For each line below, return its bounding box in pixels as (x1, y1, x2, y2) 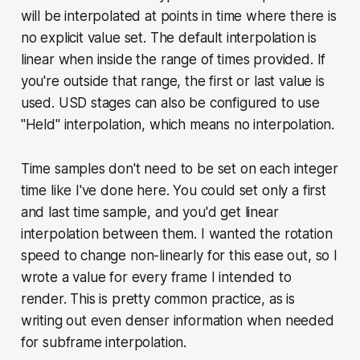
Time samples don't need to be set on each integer (20, 161, 338, 178)
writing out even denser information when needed (20, 313, 334, 329)
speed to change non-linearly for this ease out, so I (20, 247, 337, 264)
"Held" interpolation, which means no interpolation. (20, 117, 335, 133)
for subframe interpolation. (20, 334, 187, 351)
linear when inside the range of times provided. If (20, 51, 326, 68)
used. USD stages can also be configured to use (20, 95, 320, 112)
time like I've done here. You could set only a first (20, 182, 326, 199)
